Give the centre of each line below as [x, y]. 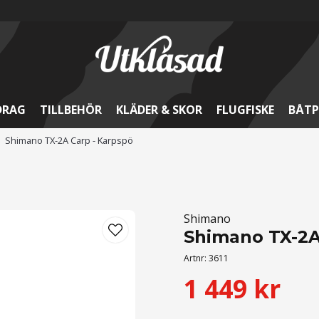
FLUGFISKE [245, 110]
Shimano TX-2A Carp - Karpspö [69, 140]
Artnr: [197, 258]
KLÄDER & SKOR [159, 110]
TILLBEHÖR [70, 110]
